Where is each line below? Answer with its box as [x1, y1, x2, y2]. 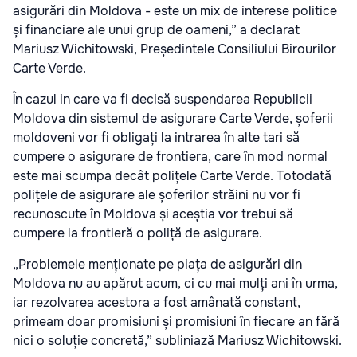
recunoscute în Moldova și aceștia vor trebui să [13, 205, 293, 222]
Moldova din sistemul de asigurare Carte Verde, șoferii [13, 109, 333, 127]
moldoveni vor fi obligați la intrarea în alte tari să [13, 128, 300, 146]
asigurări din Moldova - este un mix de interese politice [13, 2, 337, 19]
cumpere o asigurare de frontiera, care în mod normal [13, 147, 328, 165]
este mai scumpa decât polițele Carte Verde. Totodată [13, 167, 331, 184]
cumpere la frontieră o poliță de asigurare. [13, 224, 262, 241]
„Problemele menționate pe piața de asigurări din [13, 255, 302, 273]
